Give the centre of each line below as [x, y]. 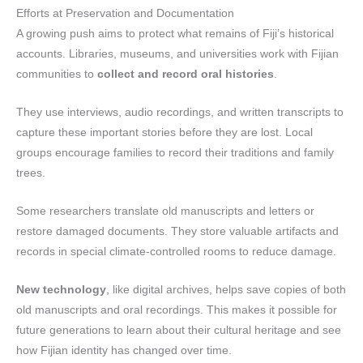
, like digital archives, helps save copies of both [226, 289]
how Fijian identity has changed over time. [124, 350]
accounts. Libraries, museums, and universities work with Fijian [177, 54]
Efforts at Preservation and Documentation [125, 14]
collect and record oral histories [186, 75]
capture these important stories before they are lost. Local [164, 132]
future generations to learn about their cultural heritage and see [179, 330]
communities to [57, 75]
